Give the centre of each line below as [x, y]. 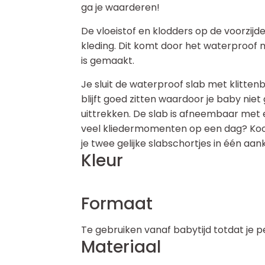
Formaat [117, 204]
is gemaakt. [108, 61]
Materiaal [121, 247]
